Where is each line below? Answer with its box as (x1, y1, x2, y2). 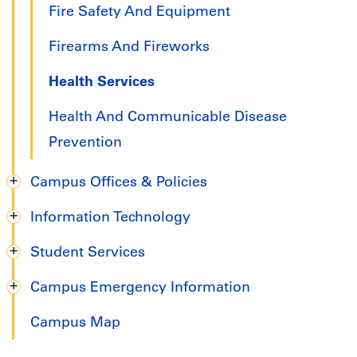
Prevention (49, 133, 122, 151)
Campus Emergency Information (30, 278, 250, 296)
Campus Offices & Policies (30, 173, 207, 191)
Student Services (30, 243, 145, 261)
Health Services (49, 72, 155, 91)
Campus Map (30, 313, 120, 331)
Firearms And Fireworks (49, 37, 210, 56)
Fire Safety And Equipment (49, 2, 230, 21)
